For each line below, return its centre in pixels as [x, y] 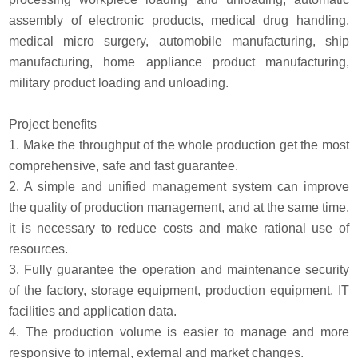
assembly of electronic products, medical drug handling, [179, 20]
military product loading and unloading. [119, 82]
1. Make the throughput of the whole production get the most [179, 145]
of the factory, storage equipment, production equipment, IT [179, 290]
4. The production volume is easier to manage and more [179, 332]
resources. [39, 249]
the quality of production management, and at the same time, [179, 207]
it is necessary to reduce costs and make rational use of [179, 228]
